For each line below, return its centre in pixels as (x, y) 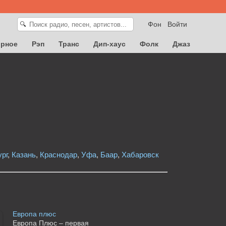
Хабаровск (140, 154)
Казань (23, 154)
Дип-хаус (109, 44)
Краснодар (58, 154)
